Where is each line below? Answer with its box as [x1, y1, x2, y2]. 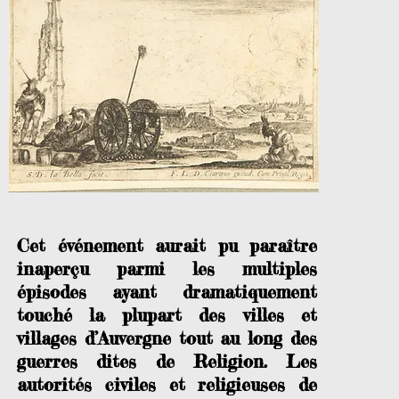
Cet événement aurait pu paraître [17, 234, 317, 256]
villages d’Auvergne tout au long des [17, 327, 317, 349]
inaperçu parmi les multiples [17, 257, 317, 280]
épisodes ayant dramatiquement [17, 281, 317, 303]
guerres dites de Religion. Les [17, 350, 317, 372]
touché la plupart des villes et [17, 304, 317, 326]
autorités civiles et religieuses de [17, 373, 317, 395]
